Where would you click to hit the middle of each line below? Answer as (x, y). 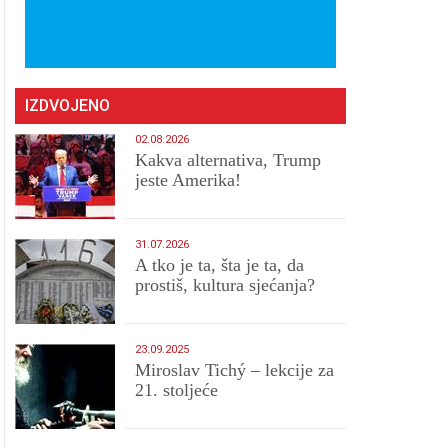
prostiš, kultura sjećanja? (225, 285)
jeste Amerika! (188, 180)
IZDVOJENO (68, 105)
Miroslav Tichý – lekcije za (235, 370)
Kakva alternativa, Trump (228, 160)
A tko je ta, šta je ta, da (220, 265)
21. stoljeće (177, 390)
